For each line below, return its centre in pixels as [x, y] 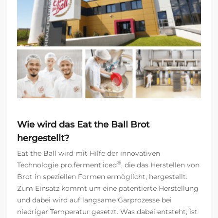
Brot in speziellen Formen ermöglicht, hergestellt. [102, 176]
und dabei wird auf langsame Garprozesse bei [94, 200]
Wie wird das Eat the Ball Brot [83, 124]
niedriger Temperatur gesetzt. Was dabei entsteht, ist [107, 211]
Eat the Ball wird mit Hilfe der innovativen [89, 153]
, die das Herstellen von [160, 165]
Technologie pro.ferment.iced [67, 165]
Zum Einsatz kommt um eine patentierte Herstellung [108, 188]
